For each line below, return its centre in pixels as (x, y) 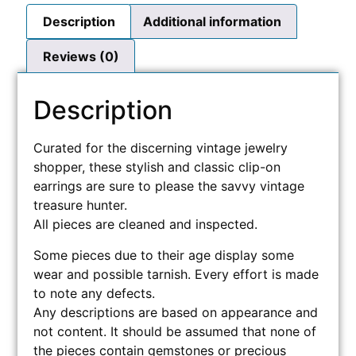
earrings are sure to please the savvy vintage (169, 186)
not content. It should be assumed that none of (175, 331)
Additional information (212, 21)
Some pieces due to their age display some (164, 255)
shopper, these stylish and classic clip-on (157, 167)
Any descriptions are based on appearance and (176, 312)
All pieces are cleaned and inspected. (146, 224)
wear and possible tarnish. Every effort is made (176, 274)
